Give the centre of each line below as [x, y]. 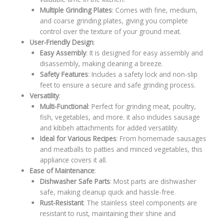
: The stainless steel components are [140, 202]
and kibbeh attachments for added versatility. [109, 127]
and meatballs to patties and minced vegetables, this [121, 149]
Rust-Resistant [61, 202]
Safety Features [64, 74]
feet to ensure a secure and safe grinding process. [118, 85]
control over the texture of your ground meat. [110, 31]
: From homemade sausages [161, 138]
